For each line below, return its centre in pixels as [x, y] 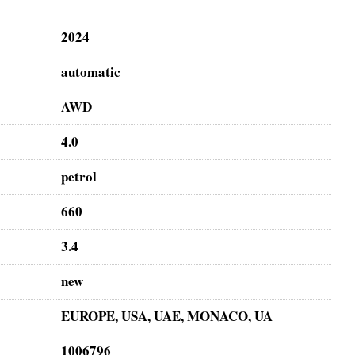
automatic [91, 71]
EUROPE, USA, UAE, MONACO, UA [167, 315]
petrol [79, 176]
